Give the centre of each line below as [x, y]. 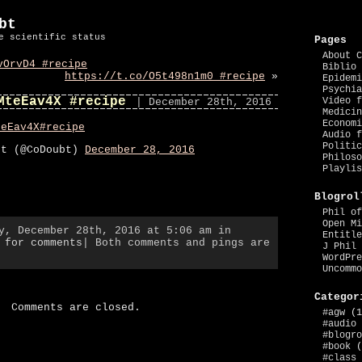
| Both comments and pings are [176, 243]
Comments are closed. [76, 307]
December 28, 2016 [140, 150]
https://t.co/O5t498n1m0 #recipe [165, 76]
